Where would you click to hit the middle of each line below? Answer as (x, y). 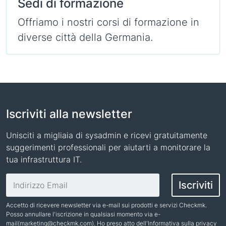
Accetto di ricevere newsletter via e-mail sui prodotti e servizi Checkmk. (106, 205)
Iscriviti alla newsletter (69, 114)
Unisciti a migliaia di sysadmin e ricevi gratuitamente (107, 135)
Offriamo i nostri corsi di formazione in (108, 22)
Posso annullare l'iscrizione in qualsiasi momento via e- (83, 214)
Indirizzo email (33, 179)
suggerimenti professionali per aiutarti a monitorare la (108, 147)
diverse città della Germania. (85, 37)
